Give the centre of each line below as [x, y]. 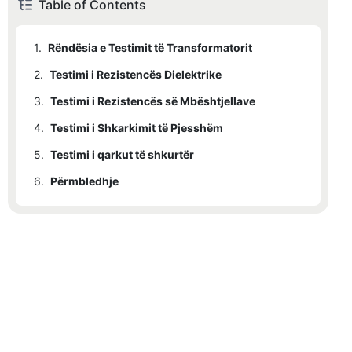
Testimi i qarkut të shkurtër [122, 155]
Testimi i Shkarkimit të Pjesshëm [137, 128]
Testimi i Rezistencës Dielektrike [136, 75]
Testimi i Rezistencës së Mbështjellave [153, 101]
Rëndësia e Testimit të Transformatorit [150, 48]
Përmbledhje [84, 181]
